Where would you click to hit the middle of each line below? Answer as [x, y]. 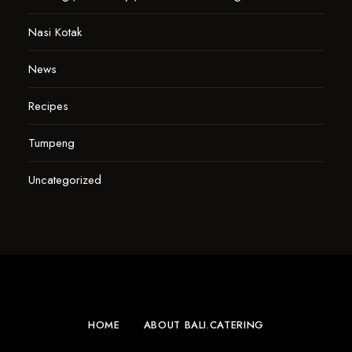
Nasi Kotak [55, 32]
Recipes [48, 106]
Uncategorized [64, 180]
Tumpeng [51, 143]
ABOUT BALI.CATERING [203, 325]
